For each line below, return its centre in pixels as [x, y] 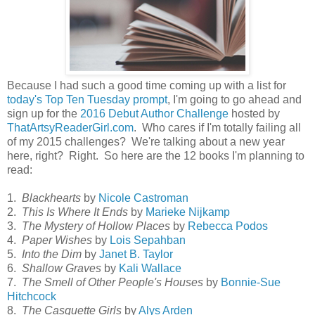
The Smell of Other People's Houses [112, 282]
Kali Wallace [150, 268]
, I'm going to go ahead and [234, 99]
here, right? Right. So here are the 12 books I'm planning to [156, 155]
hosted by [254, 113]
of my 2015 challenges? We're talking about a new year [146, 141]
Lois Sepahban [148, 240]
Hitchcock [32, 296]
